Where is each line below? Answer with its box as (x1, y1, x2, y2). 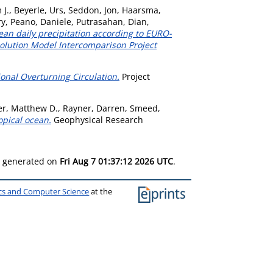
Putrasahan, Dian (76, 16, 147, 27)
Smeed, (130, 102, 160, 114)
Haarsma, (122, 4, 161, 16)
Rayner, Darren (63, 102, 125, 114)
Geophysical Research (51, 114, 143, 126)
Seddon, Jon (68, 4, 117, 16)
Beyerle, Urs (14, 4, 63, 16)
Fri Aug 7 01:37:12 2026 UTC (60, 155, 173, 167)
